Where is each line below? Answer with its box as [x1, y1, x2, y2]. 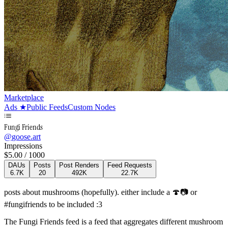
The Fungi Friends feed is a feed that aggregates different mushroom [4, 217, 223, 226]
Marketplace [4, 93, 44, 102]
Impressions [4, 141, 42, 150]
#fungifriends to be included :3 [4, 200, 102, 209]
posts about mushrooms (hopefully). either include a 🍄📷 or [4, 188, 197, 196]
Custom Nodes [68, 103, 116, 111]
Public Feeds [26, 103, 68, 111]
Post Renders [59, 161, 99, 169]
